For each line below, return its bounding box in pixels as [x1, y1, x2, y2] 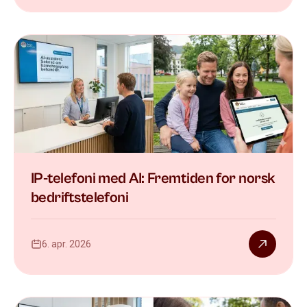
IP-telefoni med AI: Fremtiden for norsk [31, 169, 275, 187]
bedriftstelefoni [31, 188, 129, 206]
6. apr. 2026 [42, 238, 91, 249]
